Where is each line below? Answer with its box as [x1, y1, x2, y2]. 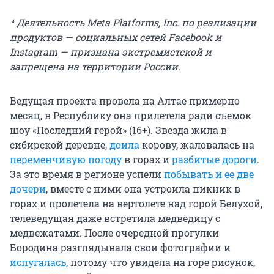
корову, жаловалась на [139, 138, 254, 152]
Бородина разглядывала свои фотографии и [10, 241, 231, 254]
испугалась [10, 256, 66, 269]
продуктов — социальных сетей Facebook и [10, 31, 221, 44]
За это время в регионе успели [10, 168, 164, 181]
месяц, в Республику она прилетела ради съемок [10, 109, 251, 122]
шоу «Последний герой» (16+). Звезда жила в [10, 124, 227, 137]
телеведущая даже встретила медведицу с [10, 212, 220, 225]
